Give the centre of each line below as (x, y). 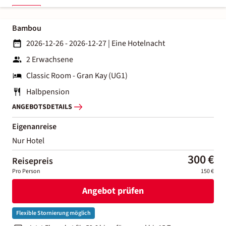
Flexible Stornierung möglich (53, 213)
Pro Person (26, 171)
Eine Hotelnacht (138, 43)
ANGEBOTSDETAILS (42, 107)
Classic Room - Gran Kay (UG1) (77, 75)
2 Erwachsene (50, 59)
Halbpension (48, 92)
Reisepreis (33, 161)
